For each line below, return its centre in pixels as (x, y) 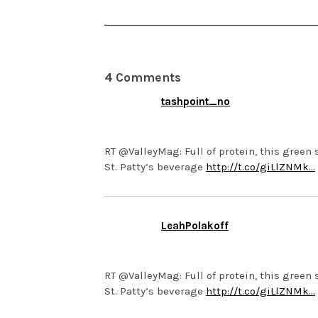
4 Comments (143, 78)
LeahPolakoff (195, 226)
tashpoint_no (196, 102)
